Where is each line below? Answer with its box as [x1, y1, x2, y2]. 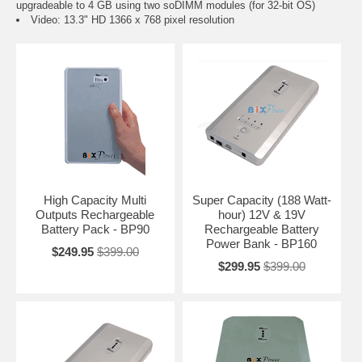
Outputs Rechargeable [36, 207, 155, 221]
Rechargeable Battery [204, 221, 319, 236]
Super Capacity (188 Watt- [192, 192, 331, 207]
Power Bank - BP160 [206, 236, 318, 250]
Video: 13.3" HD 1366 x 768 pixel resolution [31, 13, 234, 26]
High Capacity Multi [44, 192, 147, 207]
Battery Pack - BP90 [40, 221, 149, 236]
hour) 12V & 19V [217, 207, 305, 221]
